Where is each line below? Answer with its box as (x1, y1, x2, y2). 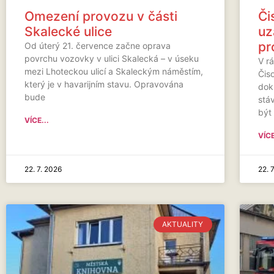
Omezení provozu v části (24, 8, 177, 24)
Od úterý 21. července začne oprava (24, 40, 171, 51)
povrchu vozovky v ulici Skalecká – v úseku (24, 53, 199, 64)
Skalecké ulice (24, 23, 112, 39)
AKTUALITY (162, 219, 204, 229)
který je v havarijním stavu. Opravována (24, 78, 183, 89)
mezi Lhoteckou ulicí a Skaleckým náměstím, (24, 65, 203, 76)
